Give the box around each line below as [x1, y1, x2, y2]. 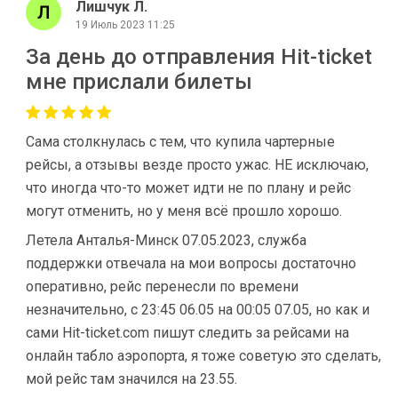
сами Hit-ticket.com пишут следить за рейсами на [26, 324, 349, 341]
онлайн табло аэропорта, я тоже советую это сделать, [26, 347, 381, 364]
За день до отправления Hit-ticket [26, 44, 372, 69]
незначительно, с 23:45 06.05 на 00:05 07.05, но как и [26, 301, 370, 318]
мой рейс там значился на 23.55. [26, 370, 237, 387]
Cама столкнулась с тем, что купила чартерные [26, 133, 335, 150]
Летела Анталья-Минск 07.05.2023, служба [26, 232, 306, 249]
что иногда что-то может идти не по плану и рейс [26, 179, 351, 196]
